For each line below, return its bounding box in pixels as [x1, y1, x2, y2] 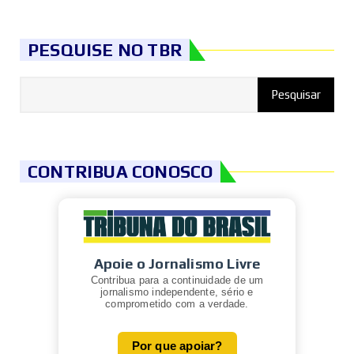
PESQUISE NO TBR [28, 40, 182, 61]
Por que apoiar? [131, 338, 223, 352]
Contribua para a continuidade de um [90, 273, 264, 286]
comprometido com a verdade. [105, 297, 249, 310]
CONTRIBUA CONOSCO [28, 161, 213, 183]
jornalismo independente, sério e [100, 285, 254, 298]
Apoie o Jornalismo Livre [93, 254, 261, 272]
